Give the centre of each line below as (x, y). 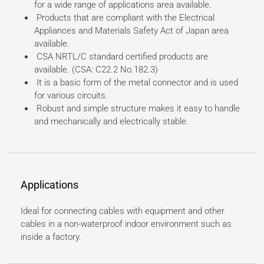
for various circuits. (71, 96)
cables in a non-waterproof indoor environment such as (126, 224)
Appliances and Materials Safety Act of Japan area (131, 31)
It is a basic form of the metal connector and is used (136, 83)
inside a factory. (51, 237)
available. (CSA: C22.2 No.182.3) (96, 70)
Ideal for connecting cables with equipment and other (123, 211)
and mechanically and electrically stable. (111, 122)
